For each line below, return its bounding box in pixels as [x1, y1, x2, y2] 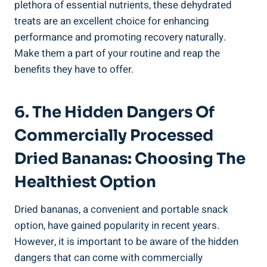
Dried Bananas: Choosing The [14, 148, 246, 169]
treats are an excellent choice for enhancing [14, 13, 209, 29]
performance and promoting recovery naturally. [14, 29, 226, 45]
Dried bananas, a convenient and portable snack [14, 201, 228, 217]
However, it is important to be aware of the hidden [14, 234, 238, 249]
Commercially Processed [14, 125, 213, 145]
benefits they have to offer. [14, 61, 133, 77]
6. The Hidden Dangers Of [14, 102, 215, 122]
